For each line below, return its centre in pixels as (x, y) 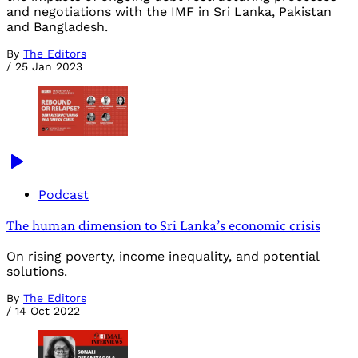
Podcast (64, 194)
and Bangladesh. (57, 26)
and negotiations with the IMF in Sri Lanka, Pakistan (169, 11)
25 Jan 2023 (49, 66)
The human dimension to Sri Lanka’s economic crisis (163, 225)
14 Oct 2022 (48, 311)
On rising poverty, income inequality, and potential (163, 257)
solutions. (37, 272)
